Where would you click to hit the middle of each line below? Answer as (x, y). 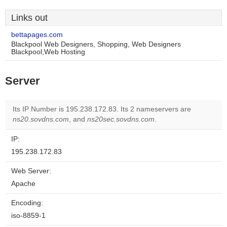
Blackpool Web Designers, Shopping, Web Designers (96, 44)
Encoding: (27, 203)
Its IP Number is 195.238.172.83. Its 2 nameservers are (102, 109)
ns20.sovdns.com (41, 119)
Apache (23, 184)
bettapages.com (37, 35)
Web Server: (31, 171)
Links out (29, 18)
